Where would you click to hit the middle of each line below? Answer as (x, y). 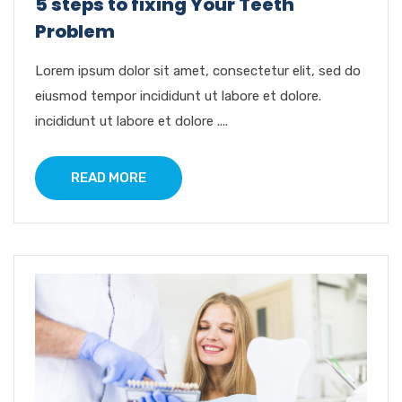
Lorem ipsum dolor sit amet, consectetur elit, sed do (198, 70)
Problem (75, 31)
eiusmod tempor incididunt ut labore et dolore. (178, 96)
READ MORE (109, 177)
